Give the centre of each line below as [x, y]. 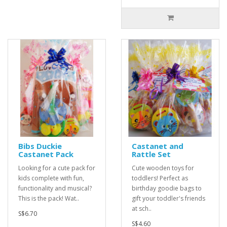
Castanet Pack [46, 154]
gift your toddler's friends [168, 198]
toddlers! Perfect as [160, 178]
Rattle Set [151, 154]
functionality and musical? [55, 188]
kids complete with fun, [51, 178]
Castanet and [158, 146]
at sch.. [142, 209]
